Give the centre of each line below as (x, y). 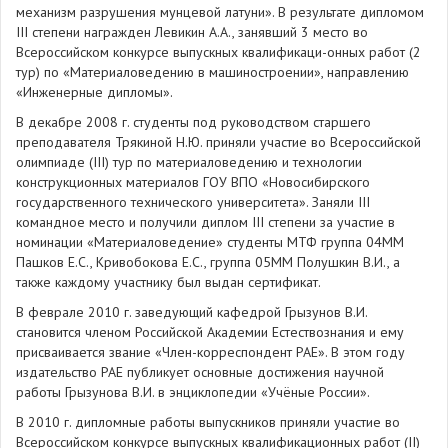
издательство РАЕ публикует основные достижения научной (200, 372)
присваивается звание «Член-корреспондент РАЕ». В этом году (210, 352)
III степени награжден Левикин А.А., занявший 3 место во (192, 32)
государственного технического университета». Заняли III (193, 202)
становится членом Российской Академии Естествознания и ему (210, 332)
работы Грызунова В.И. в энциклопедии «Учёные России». (193, 392)
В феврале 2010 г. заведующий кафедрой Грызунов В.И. (191, 312)
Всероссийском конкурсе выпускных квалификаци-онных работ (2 (218, 52)
